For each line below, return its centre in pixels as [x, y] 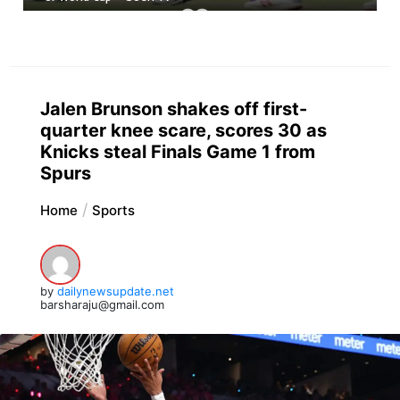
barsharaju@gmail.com [102, 304]
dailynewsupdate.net [115, 291]
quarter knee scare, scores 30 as [183, 130]
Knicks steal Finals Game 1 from [177, 151]
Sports [113, 210]
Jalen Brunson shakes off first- [173, 108]
